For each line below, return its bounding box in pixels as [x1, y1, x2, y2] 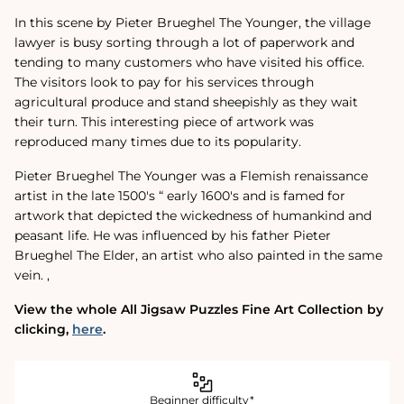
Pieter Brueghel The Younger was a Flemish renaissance [14, 168, 368, 185]
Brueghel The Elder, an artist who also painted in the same [14, 247, 382, 264]
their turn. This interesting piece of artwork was [14, 114, 314, 131]
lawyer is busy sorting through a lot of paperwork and [14, 34, 354, 51]
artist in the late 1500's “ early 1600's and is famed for [14, 188, 345, 205]
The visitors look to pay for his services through [14, 74, 314, 91]
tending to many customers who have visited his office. [14, 54, 364, 71]
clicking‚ [14, 321, 72, 338]
